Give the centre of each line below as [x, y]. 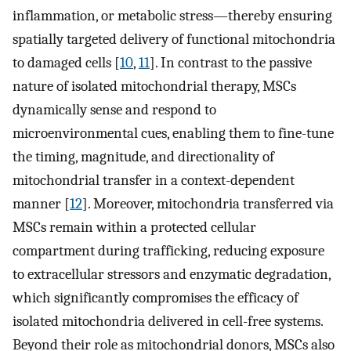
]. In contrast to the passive [231, 62]
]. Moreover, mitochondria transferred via [208, 203]
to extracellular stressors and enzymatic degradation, [172, 274]
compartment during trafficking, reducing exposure [168, 250]
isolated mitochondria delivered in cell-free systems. [168, 321]
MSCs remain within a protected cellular [134, 227]
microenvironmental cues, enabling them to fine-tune [173, 133]
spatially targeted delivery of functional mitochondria [174, 39]
